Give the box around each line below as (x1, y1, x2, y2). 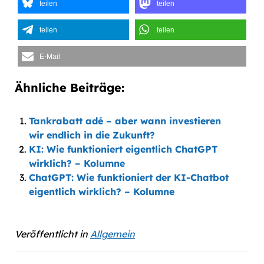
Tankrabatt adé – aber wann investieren (28, 115, 221, 127)
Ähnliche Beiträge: (14, 80, 124, 95)
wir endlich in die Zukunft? (28, 129, 155, 141)
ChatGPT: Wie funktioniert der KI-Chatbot (28, 171, 229, 183)
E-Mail (39, 52, 60, 61)
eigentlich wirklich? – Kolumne (28, 186, 174, 197)
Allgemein (90, 228, 135, 240)
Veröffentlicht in (14, 228, 88, 240)
